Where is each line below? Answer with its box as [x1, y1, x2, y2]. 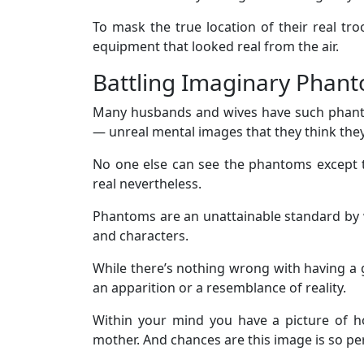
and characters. [93, 226, 188, 245]
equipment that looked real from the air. [93, 37, 339, 55]
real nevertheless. [93, 174, 201, 193]
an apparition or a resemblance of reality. [93, 278, 346, 297]
